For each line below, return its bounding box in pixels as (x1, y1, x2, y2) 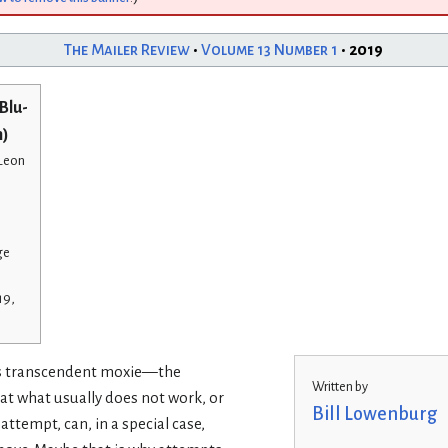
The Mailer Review (64, 41, 190, 58)
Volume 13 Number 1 (201, 41, 338, 58)
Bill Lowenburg (311, 404, 437, 425)
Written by (311, 380, 368, 395)
